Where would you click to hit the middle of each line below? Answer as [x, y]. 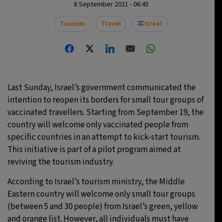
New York [66, 68]
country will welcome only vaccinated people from [98, 125]
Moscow [65, 19]
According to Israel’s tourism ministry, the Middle [96, 182]
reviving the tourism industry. [61, 162]
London [63, 93]
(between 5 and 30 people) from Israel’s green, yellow [103, 207]
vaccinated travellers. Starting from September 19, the [106, 113]
